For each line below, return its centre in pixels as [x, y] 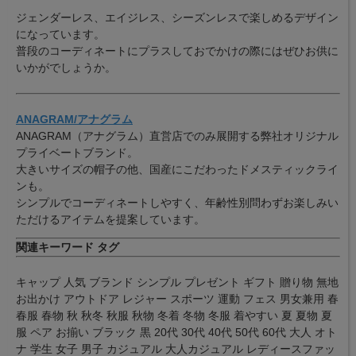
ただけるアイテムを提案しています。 [110, 220]
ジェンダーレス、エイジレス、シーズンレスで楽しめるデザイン [177, 18]
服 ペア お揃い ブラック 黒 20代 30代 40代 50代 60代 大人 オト [176, 333]
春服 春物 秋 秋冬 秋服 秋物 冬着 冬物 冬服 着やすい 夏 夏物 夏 [174, 316]
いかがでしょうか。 [66, 68]
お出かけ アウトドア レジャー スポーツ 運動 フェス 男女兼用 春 [177, 299]
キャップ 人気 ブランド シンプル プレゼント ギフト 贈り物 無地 [177, 282]
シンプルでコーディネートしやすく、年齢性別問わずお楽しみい [177, 203]
